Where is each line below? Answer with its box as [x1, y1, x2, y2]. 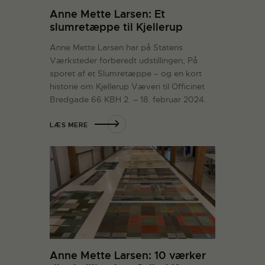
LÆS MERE [50, 120, 88, 129]
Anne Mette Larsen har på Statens [50, 41, 183, 53]
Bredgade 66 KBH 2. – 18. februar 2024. [50, 93, 206, 105]
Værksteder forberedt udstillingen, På [50, 54, 198, 66]
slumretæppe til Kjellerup [50, 20, 183, 34]
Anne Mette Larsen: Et [50, 7, 165, 21]
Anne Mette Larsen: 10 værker [50, 248, 206, 262]
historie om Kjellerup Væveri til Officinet [50, 80, 205, 92]
